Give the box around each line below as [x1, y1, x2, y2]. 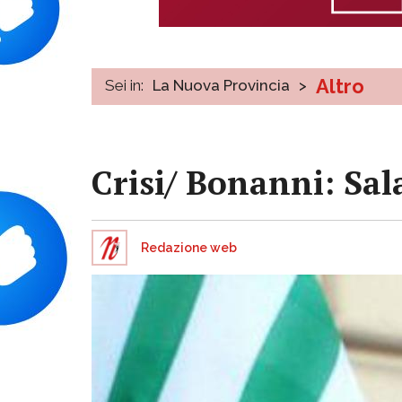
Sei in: [105, 75, 144, 94]
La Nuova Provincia [153, 75, 290, 94]
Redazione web [141, 240, 237, 255]
